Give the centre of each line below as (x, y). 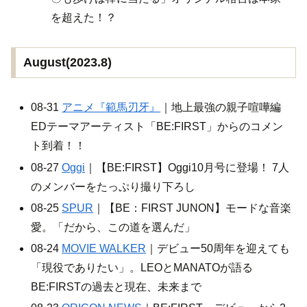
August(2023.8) (67, 63)
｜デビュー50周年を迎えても (218, 248)
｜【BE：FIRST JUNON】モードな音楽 (193, 208)
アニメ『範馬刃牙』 (111, 108)
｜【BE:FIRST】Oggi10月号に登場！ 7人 (187, 167)
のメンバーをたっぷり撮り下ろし (113, 186)
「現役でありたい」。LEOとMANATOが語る (142, 268)
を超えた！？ (84, 17)
